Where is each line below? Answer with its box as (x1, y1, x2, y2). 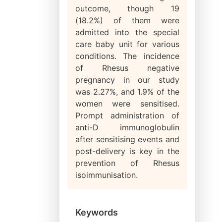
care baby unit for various (75, 39, 179, 49)
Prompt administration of (75, 111, 179, 120)
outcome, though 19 (75, 3, 179, 13)
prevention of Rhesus (75, 158, 179, 168)
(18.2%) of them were (75, 15, 179, 25)
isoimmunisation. (75, 170, 138, 180)
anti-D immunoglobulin (75, 122, 179, 132)
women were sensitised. (75, 99, 179, 109)
